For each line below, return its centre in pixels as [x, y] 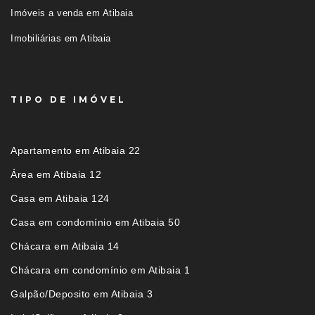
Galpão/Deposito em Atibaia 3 [82, 294]
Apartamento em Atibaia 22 [76, 150]
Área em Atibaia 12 [56, 174]
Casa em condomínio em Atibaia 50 [95, 222]
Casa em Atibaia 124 [60, 198]
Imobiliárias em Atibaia [61, 38]
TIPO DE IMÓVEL [69, 99]
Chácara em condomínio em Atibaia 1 [100, 270]
